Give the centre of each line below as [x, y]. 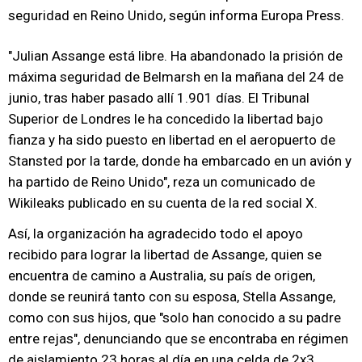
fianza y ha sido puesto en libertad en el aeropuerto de [172, 140]
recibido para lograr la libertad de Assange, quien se [165, 255]
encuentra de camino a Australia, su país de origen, [162, 276]
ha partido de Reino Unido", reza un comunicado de [162, 182]
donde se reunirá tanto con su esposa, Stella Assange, [172, 297]
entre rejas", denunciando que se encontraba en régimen [178, 339]
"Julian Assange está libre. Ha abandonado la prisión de [175, 56]
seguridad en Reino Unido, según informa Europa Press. [176, 15]
